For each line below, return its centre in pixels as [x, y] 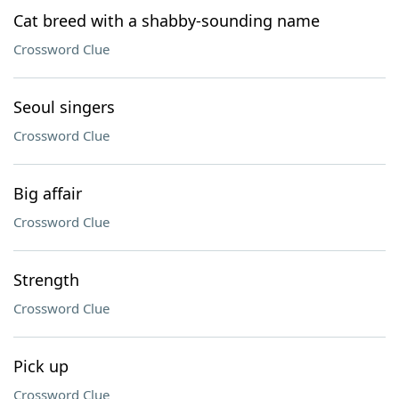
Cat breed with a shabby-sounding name [167, 20]
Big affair [48, 193]
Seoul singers [64, 107]
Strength [46, 280]
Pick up [41, 366]
